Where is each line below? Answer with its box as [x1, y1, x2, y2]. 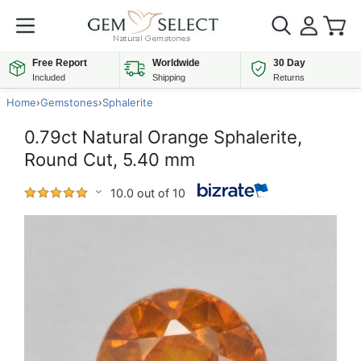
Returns [272, 73, 305, 82]
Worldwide [152, 57, 201, 68]
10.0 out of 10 [110, 185, 185, 200]
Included [32, 73, 65, 82]
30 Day [272, 57, 305, 68]
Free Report [32, 57, 87, 68]
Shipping [152, 73, 186, 82]
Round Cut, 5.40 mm [24, 149, 195, 170]
